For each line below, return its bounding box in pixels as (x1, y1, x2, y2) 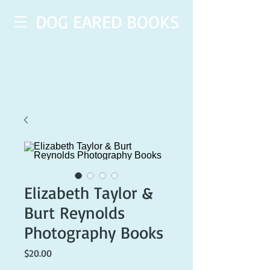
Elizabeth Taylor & (24, 182, 153, 203)
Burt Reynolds (24, 202, 125, 223)
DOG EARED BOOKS (36, 10, 180, 33)
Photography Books (24, 222, 163, 243)
